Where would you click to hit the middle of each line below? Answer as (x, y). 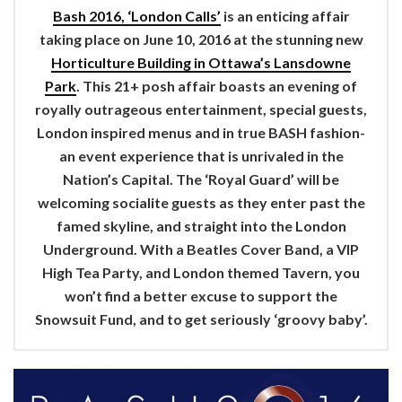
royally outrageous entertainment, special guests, (201, 109)
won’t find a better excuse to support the (201, 295)
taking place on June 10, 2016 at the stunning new (201, 39)
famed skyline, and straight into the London (201, 225)
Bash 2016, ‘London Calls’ (136, 15)
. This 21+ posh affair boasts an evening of (217, 85)
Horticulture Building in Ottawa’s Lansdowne (201, 62)
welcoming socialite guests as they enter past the (201, 202)
